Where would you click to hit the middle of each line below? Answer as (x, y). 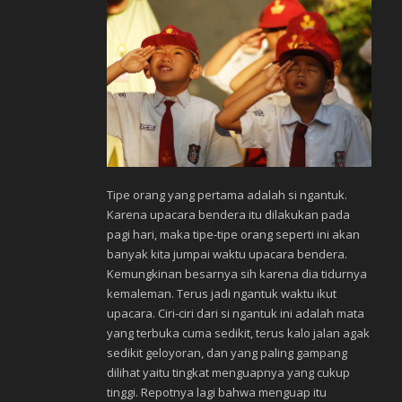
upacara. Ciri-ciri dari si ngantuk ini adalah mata (236, 314)
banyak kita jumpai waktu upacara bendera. (227, 254)
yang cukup (319, 373)
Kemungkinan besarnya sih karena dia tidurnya (237, 274)
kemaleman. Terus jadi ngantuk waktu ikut (222, 294)
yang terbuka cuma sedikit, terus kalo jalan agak (238, 333)
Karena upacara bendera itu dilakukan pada (228, 215)
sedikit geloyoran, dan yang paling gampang (227, 353)
